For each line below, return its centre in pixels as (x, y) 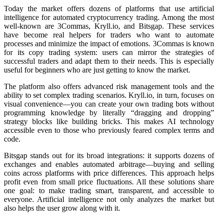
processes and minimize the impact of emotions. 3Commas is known (109, 43)
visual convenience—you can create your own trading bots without (109, 104)
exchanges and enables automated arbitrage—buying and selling (109, 164)
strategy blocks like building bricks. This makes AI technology (109, 121)
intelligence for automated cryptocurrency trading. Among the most (109, 17)
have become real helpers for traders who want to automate (109, 35)
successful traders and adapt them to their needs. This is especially (109, 61)
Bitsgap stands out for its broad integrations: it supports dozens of (109, 155)
